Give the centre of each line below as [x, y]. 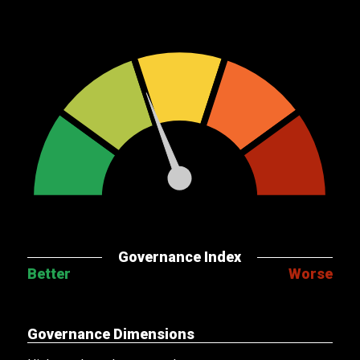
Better [49, 274]
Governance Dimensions [111, 334]
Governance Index [180, 257]
